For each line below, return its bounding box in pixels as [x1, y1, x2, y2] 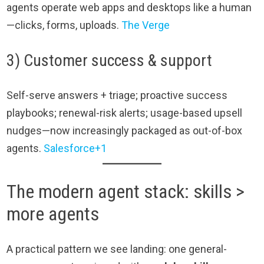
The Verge [121, 18, 170, 31]
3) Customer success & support [6, 50, 213, 70]
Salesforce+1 [44, 141, 107, 154]
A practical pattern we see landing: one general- [6, 243, 227, 256]
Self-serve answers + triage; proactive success [6, 88, 228, 101]
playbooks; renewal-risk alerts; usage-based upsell [6, 106, 243, 119]
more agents [6, 202, 100, 225]
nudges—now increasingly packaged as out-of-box [6, 124, 243, 137]
